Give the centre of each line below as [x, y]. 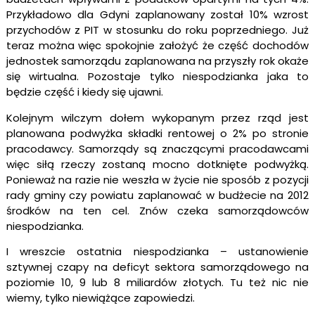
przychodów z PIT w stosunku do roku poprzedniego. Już [157, 30]
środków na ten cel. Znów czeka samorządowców [157, 210]
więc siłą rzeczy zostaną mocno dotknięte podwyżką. [157, 164]
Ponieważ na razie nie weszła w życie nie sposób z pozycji [157, 179]
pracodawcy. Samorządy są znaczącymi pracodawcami [157, 148]
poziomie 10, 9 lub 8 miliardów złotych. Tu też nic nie [157, 283]
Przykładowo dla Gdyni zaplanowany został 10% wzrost [157, 15]
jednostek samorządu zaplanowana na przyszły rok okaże [157, 61]
